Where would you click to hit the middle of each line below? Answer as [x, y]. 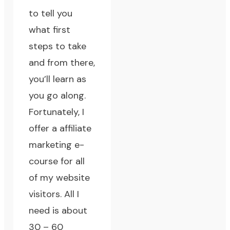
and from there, [62, 63]
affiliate [76, 129]
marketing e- [57, 145]
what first [50, 30]
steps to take [58, 46]
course [44, 161]
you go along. [57, 96]
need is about [58, 211]
